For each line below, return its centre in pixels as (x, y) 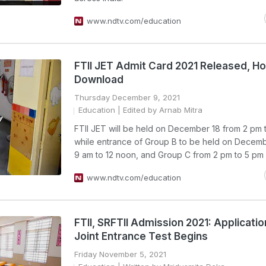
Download (99, 80)
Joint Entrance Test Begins (141, 236)
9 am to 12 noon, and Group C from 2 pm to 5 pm (169, 155)
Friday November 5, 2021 (120, 254)
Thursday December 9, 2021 (127, 97)
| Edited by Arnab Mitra (159, 110)
